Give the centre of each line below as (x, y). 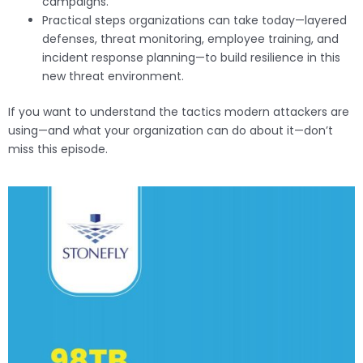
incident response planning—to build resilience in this (191, 58)
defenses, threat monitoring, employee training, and (190, 39)
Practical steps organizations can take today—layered (194, 21)
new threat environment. (113, 77)
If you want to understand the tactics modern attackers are (179, 112)
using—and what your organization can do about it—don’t (171, 131)
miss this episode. (58, 149)
